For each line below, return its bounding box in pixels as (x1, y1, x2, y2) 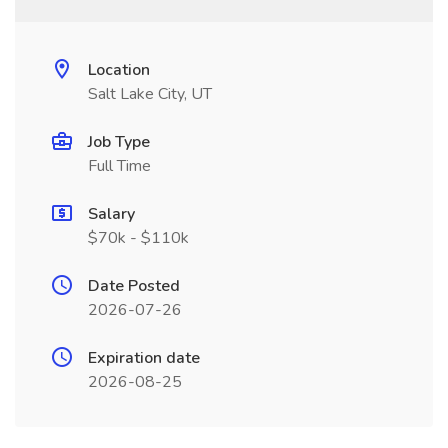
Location (88, 59, 150, 81)
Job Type (88, 131, 150, 153)
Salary (88, 203, 135, 225)
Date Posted (88, 275, 180, 297)
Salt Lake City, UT (88, 83, 212, 105)
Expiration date (88, 347, 200, 369)
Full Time (88, 155, 151, 177)
